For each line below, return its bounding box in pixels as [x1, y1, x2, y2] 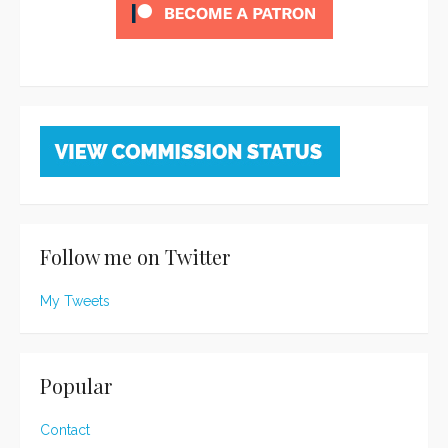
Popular [40, 372, 112, 400]
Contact [40, 422, 90, 439]
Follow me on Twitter [40, 243, 230, 271]
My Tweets [40, 293, 110, 310]
